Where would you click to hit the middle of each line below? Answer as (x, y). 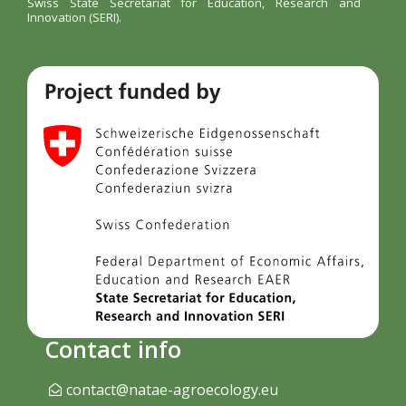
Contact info (113, 348)
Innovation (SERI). (74, 17)
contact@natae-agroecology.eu (172, 389)
